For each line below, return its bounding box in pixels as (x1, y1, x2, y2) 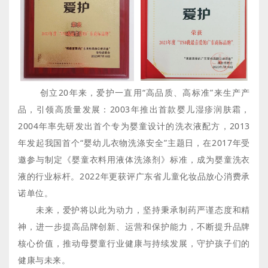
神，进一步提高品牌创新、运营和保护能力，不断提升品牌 (18, 220, 250, 232)
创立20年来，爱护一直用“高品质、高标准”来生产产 (18, 86, 250, 98)
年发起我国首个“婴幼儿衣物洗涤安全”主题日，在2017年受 (18, 136, 250, 148)
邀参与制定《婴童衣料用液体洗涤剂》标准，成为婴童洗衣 (18, 153, 250, 165)
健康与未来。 (18, 254, 71, 266)
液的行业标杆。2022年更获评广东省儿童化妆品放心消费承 (18, 170, 250, 182)
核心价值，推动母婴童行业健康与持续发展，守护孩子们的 (18, 237, 250, 249)
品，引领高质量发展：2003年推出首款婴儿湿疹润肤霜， (18, 103, 250, 115)
